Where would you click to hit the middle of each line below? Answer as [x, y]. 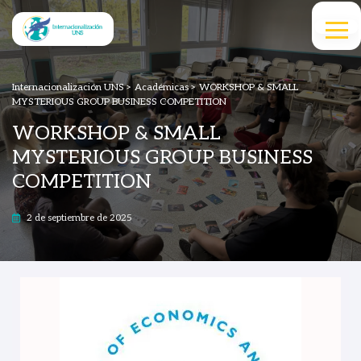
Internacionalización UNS [68, 87]
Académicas [162, 87]
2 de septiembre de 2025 [79, 218]
